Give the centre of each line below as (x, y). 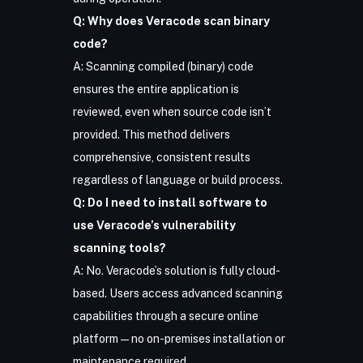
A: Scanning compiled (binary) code (163, 66)
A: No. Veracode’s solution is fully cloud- (176, 271)
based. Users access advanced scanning (177, 293)
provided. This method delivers (151, 135)
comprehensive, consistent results (161, 157)
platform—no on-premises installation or (179, 339)
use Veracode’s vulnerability (154, 225)
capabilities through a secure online (165, 316)
